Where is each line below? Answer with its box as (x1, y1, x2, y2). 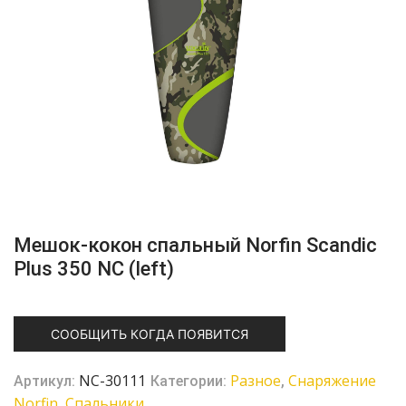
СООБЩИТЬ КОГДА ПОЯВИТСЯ (51, 325, 248, 342)
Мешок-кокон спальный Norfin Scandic (14, 233, 377, 256)
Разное (230, 370, 281, 391)
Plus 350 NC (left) (14, 256, 174, 280)
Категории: (150, 372, 230, 390)
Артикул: (14, 372, 79, 390)
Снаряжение (288, 370, 376, 391)
